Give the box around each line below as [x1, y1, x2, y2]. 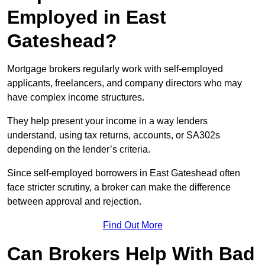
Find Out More [102, 220, 163, 231]
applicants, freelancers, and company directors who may [7, 78, 242, 89]
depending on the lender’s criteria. [7, 144, 150, 155]
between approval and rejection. [7, 196, 141, 207]
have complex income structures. [7, 92, 144, 103]
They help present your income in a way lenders [7, 116, 208, 127]
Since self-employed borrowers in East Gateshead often [7, 168, 240, 179]
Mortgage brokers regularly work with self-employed [7, 64, 223, 75]
